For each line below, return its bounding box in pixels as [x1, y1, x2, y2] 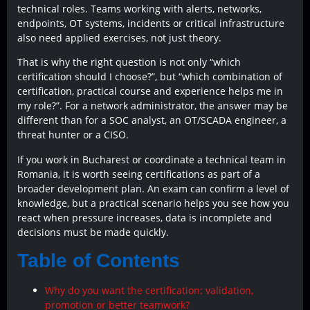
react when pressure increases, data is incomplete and [17, 210, 272, 224]
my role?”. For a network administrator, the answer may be [17, 99, 288, 113]
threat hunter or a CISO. [17, 128, 129, 142]
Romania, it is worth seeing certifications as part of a [17, 167, 260, 181]
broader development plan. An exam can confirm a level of [17, 181, 289, 195]
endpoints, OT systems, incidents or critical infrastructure [17, 17, 284, 30]
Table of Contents [17, 250, 180, 272]
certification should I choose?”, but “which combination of [17, 70, 282, 84]
